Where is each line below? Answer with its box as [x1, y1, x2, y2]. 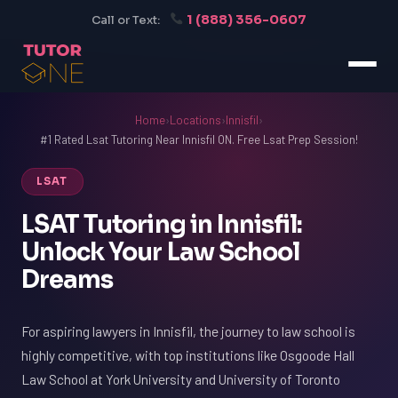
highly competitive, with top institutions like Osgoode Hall [21, 346, 354, 363]
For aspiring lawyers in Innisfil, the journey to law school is [21, 322, 355, 339]
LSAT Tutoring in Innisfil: [21, 210, 303, 240]
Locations [170, 113, 221, 127]
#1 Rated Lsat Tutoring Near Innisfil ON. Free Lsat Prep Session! [40, 132, 358, 147]
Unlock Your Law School [21, 237, 300, 267]
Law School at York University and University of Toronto [21, 370, 340, 387]
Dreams [21, 265, 114, 295]
